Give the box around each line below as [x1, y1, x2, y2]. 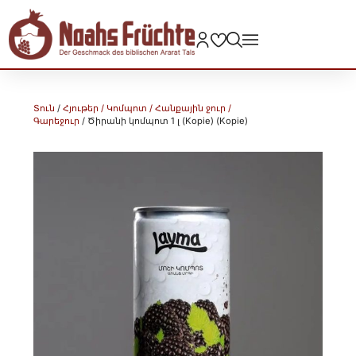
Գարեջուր [33, 114, 80, 126]
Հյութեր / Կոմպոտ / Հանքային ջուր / [63, 102, 232, 114]
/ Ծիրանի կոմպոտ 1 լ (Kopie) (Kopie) [79, 114, 249, 126]
